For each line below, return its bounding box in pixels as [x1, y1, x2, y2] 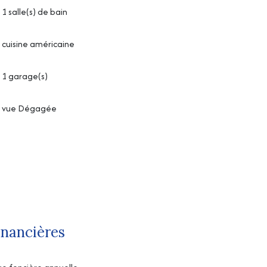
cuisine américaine [2, 37, 75, 50]
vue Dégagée [2, 101, 57, 114]
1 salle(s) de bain [2, 5, 68, 18]
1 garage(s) [2, 69, 48, 82]
